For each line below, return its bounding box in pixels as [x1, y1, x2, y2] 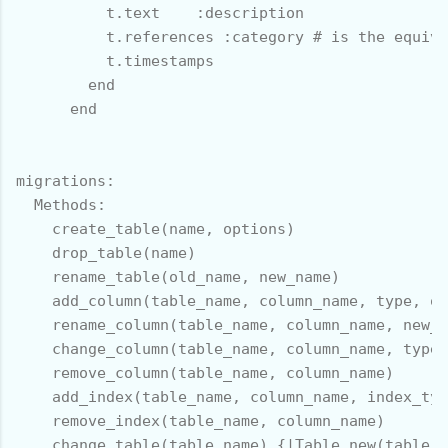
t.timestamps [16, 51, 214, 70]
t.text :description [16, 3, 304, 22]
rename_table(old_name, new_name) [16, 267, 340, 286]
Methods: [16, 195, 106, 214]
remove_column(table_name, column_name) [16, 363, 394, 382]
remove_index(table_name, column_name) [16, 411, 385, 430]
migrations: [16, 171, 115, 190]
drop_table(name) [16, 243, 196, 262]
